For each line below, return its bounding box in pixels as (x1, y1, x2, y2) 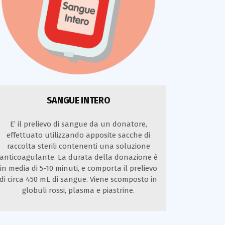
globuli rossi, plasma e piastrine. (22, 185, 135, 195)
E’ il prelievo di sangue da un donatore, (10, 119, 147, 129)
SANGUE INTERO (46, 94, 110, 106)
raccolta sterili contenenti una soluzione (7, 141, 150, 151)
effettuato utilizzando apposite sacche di (7, 130, 150, 140)
